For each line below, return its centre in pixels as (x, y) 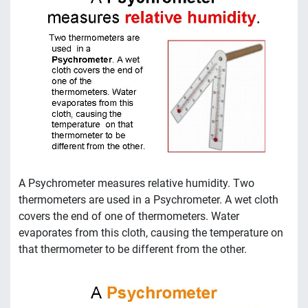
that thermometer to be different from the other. (133, 249)
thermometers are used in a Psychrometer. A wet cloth (148, 199)
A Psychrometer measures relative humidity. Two (136, 183)
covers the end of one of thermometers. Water (129, 216)
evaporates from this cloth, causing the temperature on (151, 232)
